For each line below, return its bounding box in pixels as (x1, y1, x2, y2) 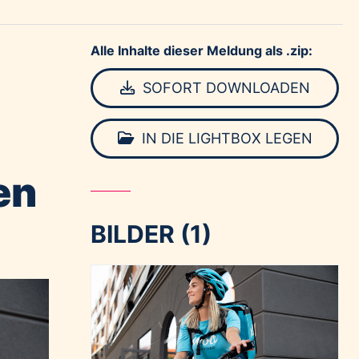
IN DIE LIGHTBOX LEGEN (137, 130, 313, 147)
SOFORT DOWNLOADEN (138, 79, 310, 96)
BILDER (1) (91, 220, 212, 248)
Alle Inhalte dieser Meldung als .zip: (91, 42, 313, 58)
